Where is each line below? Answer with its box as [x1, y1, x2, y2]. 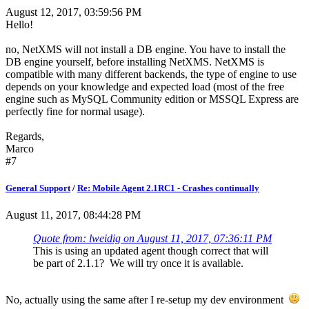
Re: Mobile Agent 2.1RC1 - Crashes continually [77, 182, 259, 193]
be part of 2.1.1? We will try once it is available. [33, 257, 243, 269]
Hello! [6, 18, 33, 30]
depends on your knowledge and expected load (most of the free [6, 80, 284, 92]
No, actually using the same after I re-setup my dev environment [6, 293, 289, 306]
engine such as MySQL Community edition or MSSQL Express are [6, 92, 299, 105]
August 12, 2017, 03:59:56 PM [6, 6, 141, 18]
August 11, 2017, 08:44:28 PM [6, 208, 141, 221]
